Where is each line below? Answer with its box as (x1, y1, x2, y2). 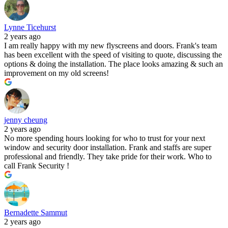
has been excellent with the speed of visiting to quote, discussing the (4, 50, 222, 60)
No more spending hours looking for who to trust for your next (4, 134, 205, 143)
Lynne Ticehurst (4, 23, 56, 32)
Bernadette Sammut (4, 208, 67, 217)
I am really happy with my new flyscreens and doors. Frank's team (4, 41, 217, 50)
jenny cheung (4, 116, 47, 125)
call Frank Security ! (4, 161, 69, 170)
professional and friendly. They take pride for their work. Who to (4, 152, 212, 161)
